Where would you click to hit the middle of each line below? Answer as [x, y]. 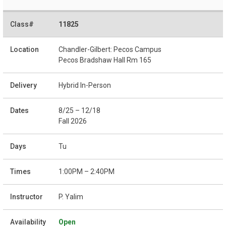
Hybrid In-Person [85, 85]
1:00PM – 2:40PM [87, 171]
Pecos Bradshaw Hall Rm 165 [105, 60]
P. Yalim [71, 196]
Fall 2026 [73, 121]
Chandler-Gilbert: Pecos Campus [110, 49]
